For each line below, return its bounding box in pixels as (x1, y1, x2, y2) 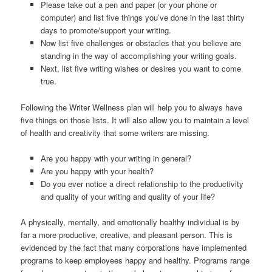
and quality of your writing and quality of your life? (40, 190, 215, 202)
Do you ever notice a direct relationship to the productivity (40, 177, 243, 189)
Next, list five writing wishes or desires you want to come (40, 63, 241, 75)
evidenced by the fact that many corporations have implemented (21, 241, 247, 253)
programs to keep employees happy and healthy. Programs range (21, 254, 250, 266)
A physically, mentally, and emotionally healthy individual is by (21, 216, 240, 228)
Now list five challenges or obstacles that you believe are (40, 37, 241, 49)
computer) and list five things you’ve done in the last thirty (40, 12, 245, 24)
